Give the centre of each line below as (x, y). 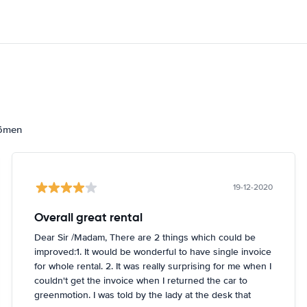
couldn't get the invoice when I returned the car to (141, 281)
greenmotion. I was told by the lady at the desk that (143, 295)
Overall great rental (89, 217)
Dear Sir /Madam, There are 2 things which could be (145, 237)
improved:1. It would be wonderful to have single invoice (153, 252)
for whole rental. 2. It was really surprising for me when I (153, 266)
